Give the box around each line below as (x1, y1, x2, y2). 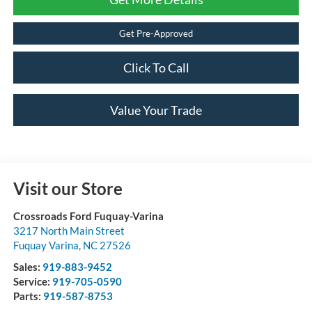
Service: (13, 275, 52, 288)
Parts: (13, 290, 43, 303)
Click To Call (123, 60, 189, 76)
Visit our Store (13, 178, 123, 199)
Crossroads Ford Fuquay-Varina (13, 210, 164, 223)
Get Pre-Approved (119, 28, 193, 40)
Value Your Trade (110, 102, 202, 118)
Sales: (13, 260, 42, 274)
